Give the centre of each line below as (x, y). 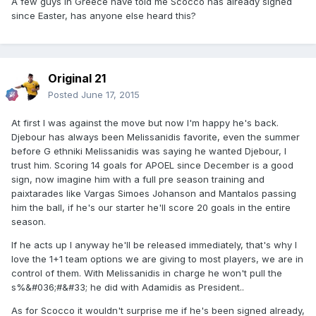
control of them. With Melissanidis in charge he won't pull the (147, 273)
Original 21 (77, 78)
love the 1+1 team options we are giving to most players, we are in (157, 259)
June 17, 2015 (110, 94)
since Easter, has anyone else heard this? (104, 15)
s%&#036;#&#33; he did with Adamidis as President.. (128, 287)
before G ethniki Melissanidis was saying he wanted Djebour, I (149, 151)
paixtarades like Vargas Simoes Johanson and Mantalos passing (154, 193)
